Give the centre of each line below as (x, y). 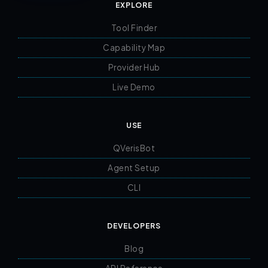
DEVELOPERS (134, 226)
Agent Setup (134, 167)
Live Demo (134, 87)
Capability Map (134, 47)
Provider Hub (134, 67)
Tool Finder (134, 28)
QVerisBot (134, 148)
